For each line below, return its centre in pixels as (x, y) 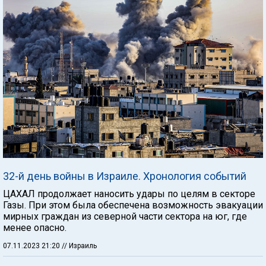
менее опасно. (35, 227)
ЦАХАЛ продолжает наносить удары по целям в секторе (129, 194)
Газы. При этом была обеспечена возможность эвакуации (133, 205)
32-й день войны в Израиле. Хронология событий (125, 176)
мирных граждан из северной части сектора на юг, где (125, 216)
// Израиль (79, 246)
